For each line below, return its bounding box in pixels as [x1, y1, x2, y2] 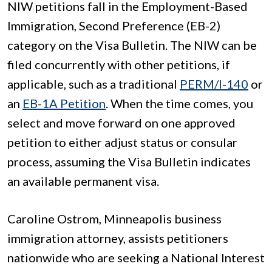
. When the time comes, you [106, 96, 253, 111]
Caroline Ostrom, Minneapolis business [7, 211, 222, 226]
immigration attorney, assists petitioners [7, 231, 228, 246]
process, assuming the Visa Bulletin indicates [7, 154, 251, 169]
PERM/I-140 [180, 76, 248, 92]
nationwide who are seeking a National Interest [7, 250, 265, 265]
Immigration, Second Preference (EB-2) [7, 18, 220, 33]
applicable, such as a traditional [7, 76, 180, 92]
